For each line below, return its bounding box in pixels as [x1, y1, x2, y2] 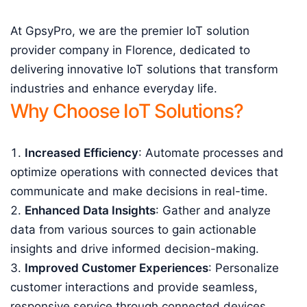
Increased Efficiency [25, 146, 138, 160]
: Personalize [208, 261, 279, 275]
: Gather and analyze [156, 204, 271, 217]
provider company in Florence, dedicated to [10, 43, 250, 57]
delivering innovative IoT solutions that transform [10, 62, 278, 76]
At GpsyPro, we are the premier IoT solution [10, 24, 249, 38]
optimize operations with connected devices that [10, 165, 278, 179]
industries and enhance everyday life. [10, 82, 217, 95]
